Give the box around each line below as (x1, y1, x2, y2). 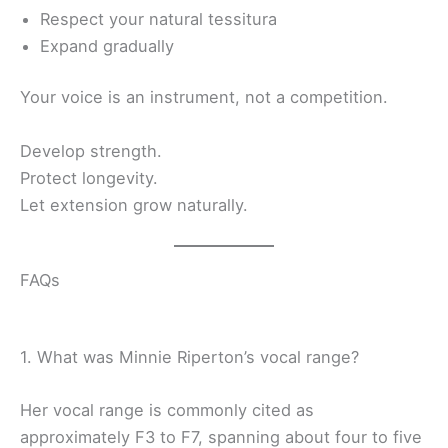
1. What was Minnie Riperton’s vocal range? (20, 346, 359, 367)
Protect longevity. (20, 167, 158, 188)
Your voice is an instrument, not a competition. (20, 87, 388, 108)
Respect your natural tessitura (40, 8, 277, 29)
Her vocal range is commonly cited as (20, 400, 314, 421)
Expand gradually (40, 35, 174, 56)
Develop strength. (20, 140, 162, 161)
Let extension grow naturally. (20, 194, 248, 215)
